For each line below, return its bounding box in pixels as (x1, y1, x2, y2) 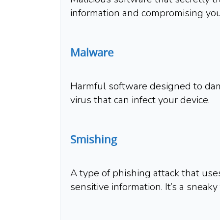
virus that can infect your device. (70, 93, 210, 107)
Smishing (70, 132, 117, 147)
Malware (70, 45, 113, 60)
